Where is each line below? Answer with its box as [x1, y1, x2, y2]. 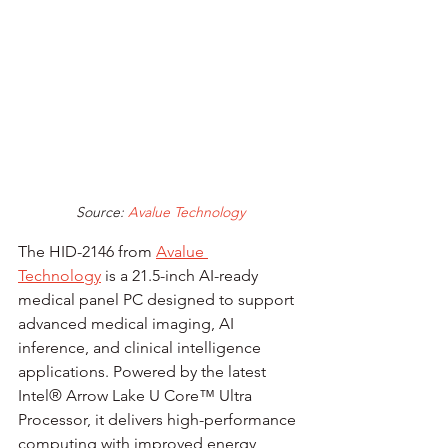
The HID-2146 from [18, 241, 156, 261]
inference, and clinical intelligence [18, 337, 265, 357]
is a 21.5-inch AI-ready [101, 265, 262, 285]
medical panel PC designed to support [18, 289, 298, 309]
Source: [75, 202, 124, 221]
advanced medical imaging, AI [18, 313, 238, 333]
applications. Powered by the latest [18, 361, 270, 381]
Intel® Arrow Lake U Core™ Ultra [18, 385, 256, 405]
